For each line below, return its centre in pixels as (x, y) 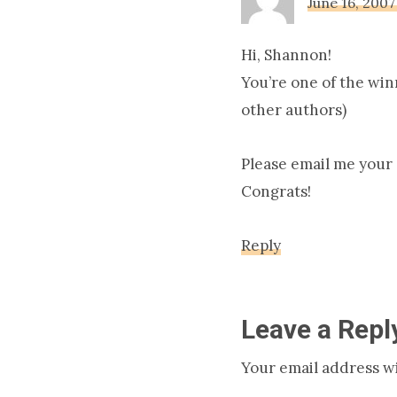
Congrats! (276, 191)
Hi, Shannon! (286, 54)
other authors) (294, 109)
